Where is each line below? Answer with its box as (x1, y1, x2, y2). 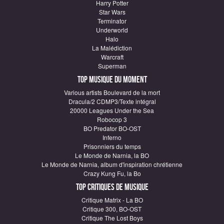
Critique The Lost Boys (81, 213, 143, 222)
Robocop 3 (97, 115, 127, 123)
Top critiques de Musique (75, 182, 148, 192)
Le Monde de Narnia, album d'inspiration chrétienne (41, 160, 182, 168)
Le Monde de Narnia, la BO (75, 151, 149, 159)
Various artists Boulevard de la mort (64, 88, 160, 96)
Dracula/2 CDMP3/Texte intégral (68, 97, 156, 105)
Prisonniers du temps (83, 142, 141, 150)
